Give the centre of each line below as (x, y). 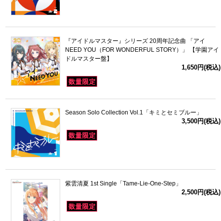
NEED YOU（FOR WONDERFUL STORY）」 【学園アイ (142, 50)
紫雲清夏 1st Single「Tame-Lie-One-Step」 (123, 183)
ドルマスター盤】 (89, 58)
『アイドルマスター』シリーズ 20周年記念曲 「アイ (135, 41)
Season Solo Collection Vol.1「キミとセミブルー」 (133, 113)
